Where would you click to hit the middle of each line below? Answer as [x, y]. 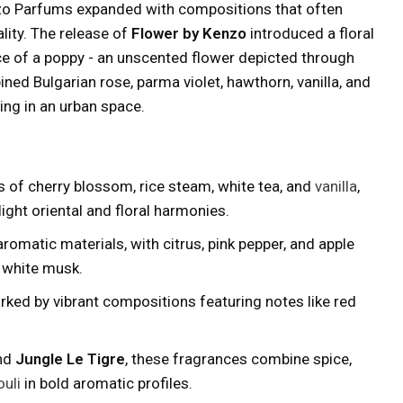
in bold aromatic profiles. [107, 383]
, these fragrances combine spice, [238, 359]
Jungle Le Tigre [70, 359]
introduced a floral [310, 33]
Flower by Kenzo [189, 33]
